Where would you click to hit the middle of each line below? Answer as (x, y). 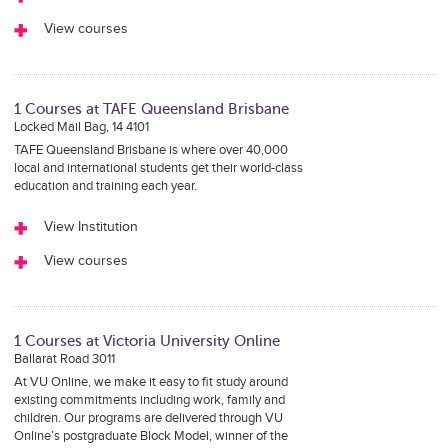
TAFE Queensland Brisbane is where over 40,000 (150, 150)
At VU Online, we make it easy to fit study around (150, 382)
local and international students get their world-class (158, 168)
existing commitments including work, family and (149, 400)
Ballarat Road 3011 (64, 359)
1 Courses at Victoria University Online (146, 341)
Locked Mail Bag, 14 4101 (81, 127)
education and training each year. (105, 186)
